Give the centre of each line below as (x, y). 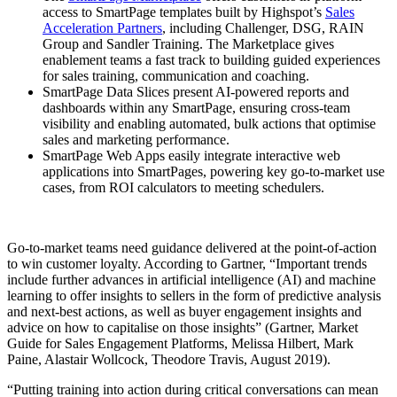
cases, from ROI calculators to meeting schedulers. (183, 187)
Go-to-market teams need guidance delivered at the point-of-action (192, 247)
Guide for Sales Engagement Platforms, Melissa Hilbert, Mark (180, 343)
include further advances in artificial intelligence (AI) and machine (191, 279)
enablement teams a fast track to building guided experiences (211, 59)
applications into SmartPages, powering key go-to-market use (214, 171)
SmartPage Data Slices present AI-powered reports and (196, 91)
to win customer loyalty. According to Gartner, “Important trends (187, 263)
